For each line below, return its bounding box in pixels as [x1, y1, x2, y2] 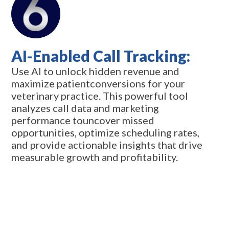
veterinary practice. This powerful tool [11, 89, 189, 102]
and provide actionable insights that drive [11, 139, 203, 151]
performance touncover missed [11, 114, 155, 127]
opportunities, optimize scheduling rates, [11, 126, 200, 139]
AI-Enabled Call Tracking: [11, 47, 191, 65]
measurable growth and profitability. [11, 151, 178, 164]
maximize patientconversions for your [11, 77, 186, 90]
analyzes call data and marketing [11, 102, 159, 114]
